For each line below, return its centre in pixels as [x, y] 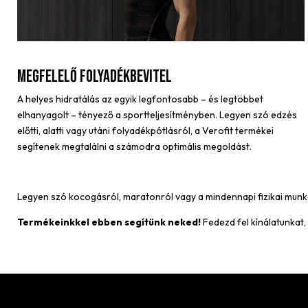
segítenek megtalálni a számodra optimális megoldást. [134, 146]
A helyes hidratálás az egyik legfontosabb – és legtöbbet [140, 99]
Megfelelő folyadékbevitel [95, 76]
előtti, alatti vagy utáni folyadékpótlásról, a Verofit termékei [145, 130]
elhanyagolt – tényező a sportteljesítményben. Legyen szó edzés [157, 114]
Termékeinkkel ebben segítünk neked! [109, 222]
